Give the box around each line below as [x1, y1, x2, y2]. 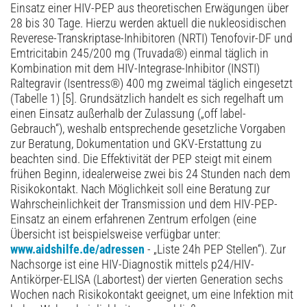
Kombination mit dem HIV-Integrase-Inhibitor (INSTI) [10, 62, 260, 76]
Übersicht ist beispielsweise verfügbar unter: [10, 228, 221, 242]
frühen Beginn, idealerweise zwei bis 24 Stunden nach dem [10, 167, 291, 182]
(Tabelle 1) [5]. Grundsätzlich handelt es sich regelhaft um [10, 92, 284, 106]
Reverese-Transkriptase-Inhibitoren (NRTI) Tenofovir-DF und [10, 32, 293, 46]
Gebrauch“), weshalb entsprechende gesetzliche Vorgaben [10, 122, 286, 136]
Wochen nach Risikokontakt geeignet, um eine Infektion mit [10, 288, 293, 302]
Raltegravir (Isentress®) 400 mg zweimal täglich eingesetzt [10, 77, 293, 91]
